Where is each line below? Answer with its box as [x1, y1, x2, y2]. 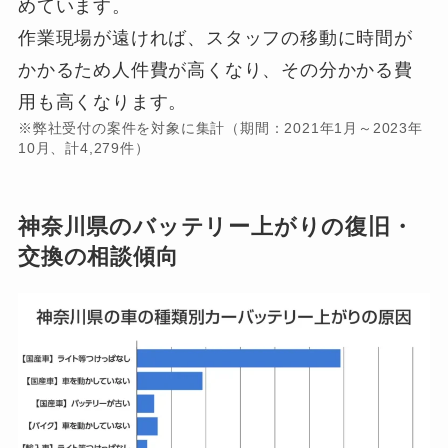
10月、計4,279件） [17, 140, 150, 157]
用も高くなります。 [17, 92, 188, 113]
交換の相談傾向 [17, 244, 179, 269]
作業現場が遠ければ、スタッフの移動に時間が [17, 28, 413, 49]
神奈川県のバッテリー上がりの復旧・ [17, 214, 414, 239]
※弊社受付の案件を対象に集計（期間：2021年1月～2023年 [17, 120, 423, 137]
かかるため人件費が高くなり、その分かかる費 [17, 60, 413, 81]
